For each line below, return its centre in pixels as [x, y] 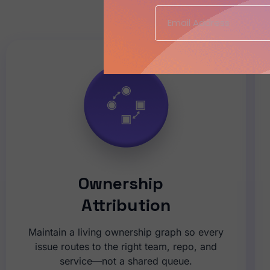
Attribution [126, 205]
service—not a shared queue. [126, 261]
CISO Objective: [221, 9]
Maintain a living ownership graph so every [126, 232]
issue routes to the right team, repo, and [126, 247]
